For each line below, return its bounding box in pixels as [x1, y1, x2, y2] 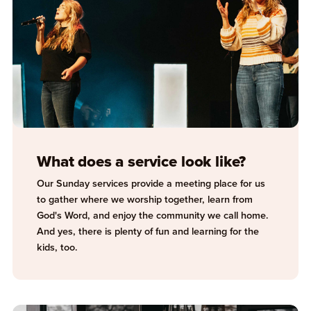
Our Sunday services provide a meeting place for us [37, 176, 266, 192]
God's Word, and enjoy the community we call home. [37, 208, 269, 224]
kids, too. [37, 239, 78, 255]
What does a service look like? [37, 150, 246, 174]
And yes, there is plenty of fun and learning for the [37, 224, 260, 239]
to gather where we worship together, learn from [37, 192, 253, 208]
